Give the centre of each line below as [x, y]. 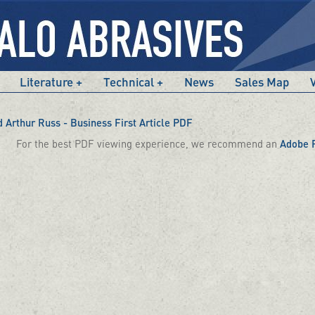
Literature [46, 82]
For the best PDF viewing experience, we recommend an [148, 144]
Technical [129, 82]
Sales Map [262, 82]
